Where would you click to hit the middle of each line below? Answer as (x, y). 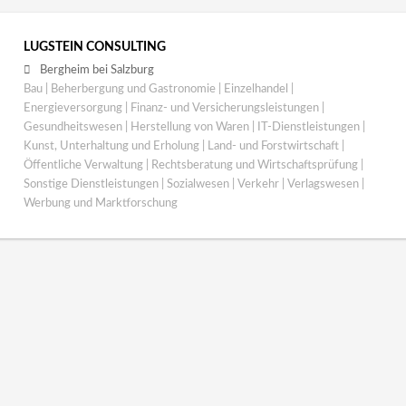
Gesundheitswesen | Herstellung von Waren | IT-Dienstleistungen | (194, 126)
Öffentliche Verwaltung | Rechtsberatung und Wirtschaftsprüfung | (193, 164)
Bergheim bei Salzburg (97, 69)
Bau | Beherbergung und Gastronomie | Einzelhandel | (158, 88)
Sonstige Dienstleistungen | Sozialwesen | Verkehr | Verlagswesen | (193, 184)
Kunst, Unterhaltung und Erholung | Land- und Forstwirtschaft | (184, 145)
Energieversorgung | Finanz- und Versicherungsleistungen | (174, 107)
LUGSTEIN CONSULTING (94, 47)
